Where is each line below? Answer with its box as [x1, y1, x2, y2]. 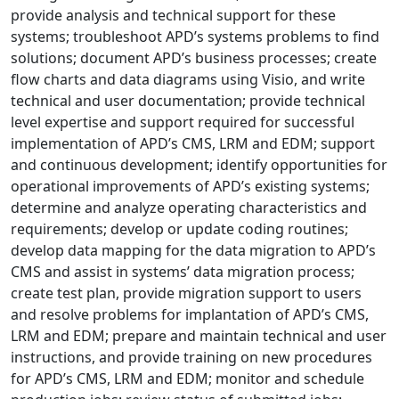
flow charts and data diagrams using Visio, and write [11, 69, 365, 89]
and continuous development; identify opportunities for [11, 155, 387, 175]
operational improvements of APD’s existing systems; [11, 176, 370, 196]
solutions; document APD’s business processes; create [11, 48, 377, 68]
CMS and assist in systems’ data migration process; [11, 262, 354, 281]
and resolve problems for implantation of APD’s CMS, [11, 305, 369, 324]
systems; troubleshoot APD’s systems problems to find [11, 27, 379, 46]
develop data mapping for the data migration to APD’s [11, 240, 376, 260]
